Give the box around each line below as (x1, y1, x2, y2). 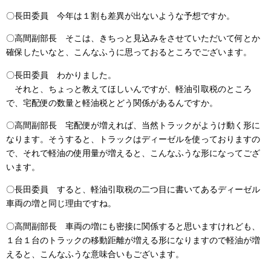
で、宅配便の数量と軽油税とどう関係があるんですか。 (6, 97, 218, 108)
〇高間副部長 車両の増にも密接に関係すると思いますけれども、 (6, 221, 260, 231)
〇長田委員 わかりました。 (6, 70, 116, 80)
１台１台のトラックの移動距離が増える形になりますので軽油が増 (6, 235, 260, 245)
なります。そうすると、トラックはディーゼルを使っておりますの (6, 134, 260, 145)
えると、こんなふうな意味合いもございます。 (6, 249, 184, 259)
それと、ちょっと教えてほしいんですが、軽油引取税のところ (6, 83, 252, 94)
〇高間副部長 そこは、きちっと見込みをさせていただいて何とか (6, 33, 260, 44)
